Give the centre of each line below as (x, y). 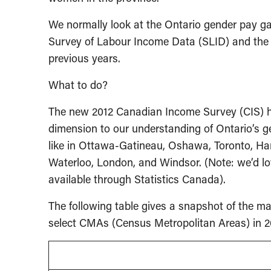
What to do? (78, 85)
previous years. (84, 58)
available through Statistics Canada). (137, 179)
